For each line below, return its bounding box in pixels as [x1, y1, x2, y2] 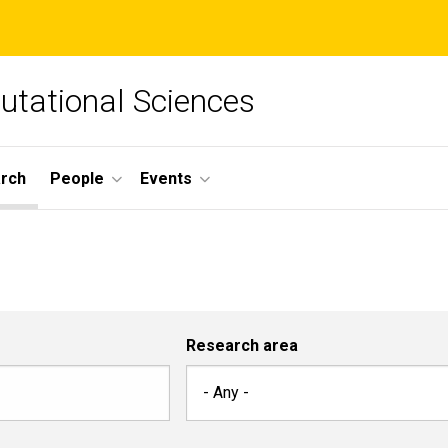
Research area [185, 336, 298, 356]
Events [140, 168, 192, 188]
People [50, 168, 104, 188]
